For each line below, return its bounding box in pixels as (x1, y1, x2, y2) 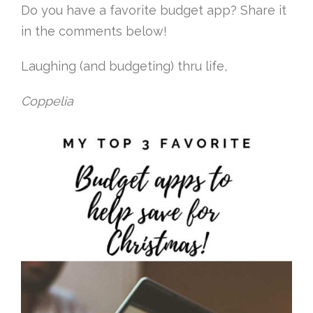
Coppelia (21, 94, 73, 108)
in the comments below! (21, 24, 167, 38)
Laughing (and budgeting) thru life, (21, 59, 227, 73)
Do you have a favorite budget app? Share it (21, 3, 286, 17)
